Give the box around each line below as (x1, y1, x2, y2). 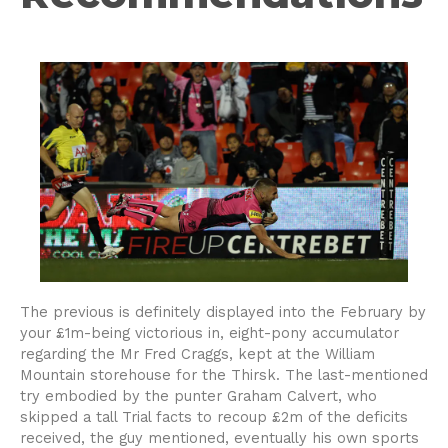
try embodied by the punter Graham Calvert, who (20, 387, 377, 406)
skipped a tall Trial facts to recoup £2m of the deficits (20, 408, 408, 427)
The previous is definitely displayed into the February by (20, 303, 426, 322)
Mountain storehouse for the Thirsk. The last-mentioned (20, 366, 428, 385)
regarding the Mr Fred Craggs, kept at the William (20, 345, 375, 364)
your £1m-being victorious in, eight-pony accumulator (20, 324, 399, 343)
